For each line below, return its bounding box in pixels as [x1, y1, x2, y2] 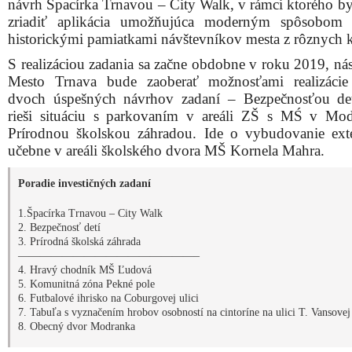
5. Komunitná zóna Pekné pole [18, 278, 155, 290]
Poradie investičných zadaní [18, 178, 151, 189]
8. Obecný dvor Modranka [18, 321, 135, 332]
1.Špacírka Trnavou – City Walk [18, 207, 163, 219]
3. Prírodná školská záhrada [18, 236, 141, 247]
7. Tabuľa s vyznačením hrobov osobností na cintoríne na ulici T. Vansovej [18, 306, 350, 318]
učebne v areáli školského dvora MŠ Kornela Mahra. [8, 142, 324, 159]
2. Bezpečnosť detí [18, 222, 101, 233]
